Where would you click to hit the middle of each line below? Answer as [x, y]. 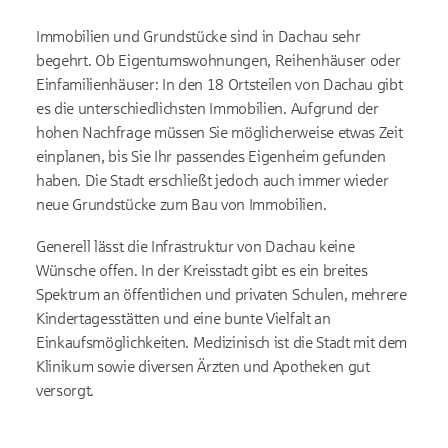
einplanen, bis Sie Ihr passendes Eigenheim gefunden [211, 156]
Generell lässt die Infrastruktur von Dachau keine [195, 246]
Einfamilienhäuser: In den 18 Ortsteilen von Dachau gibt [219, 84]
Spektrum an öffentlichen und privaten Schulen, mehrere [221, 294]
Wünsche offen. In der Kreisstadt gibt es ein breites [202, 270]
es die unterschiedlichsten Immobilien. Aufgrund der [207, 108]
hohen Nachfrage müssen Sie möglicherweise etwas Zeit [219, 132]
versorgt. [65, 390]
